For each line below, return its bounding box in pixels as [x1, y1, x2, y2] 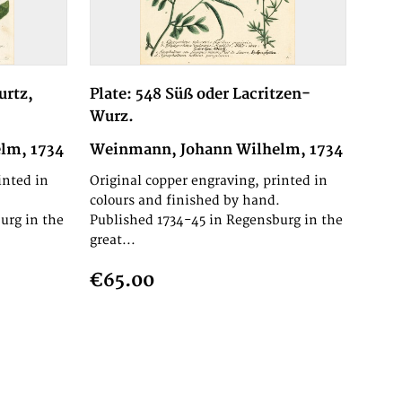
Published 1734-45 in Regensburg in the [89, 213, 343, 229]
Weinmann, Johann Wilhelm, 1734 [89, 141, 343, 160]
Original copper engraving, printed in [89, 173, 328, 189]
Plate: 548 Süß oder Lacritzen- [89, 85, 310, 104]
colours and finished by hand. [89, 193, 280, 209]
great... [89, 232, 135, 249]
